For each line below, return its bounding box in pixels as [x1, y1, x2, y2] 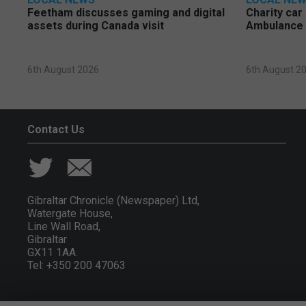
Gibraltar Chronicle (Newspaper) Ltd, [27, 194, 199, 208]
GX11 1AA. [27, 246, 78, 260]
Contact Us [27, 123, 85, 137]
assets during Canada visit [27, 19, 164, 33]
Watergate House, [27, 207, 113, 221]
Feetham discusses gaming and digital [27, 6, 225, 20]
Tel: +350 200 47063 [27, 259, 126, 273]
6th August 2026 [27, 64, 99, 76]
